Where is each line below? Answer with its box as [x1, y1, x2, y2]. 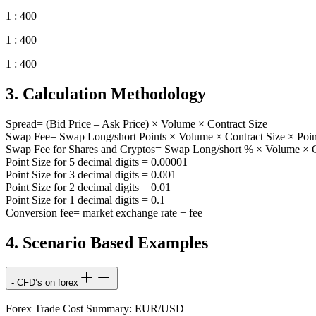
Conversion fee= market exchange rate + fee [6, 206, 202, 219]
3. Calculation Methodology [6, 85, 206, 103]
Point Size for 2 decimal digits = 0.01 [6, 181, 171, 193]
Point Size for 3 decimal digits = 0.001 [6, 168, 176, 181]
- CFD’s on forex [11, 276, 78, 288]
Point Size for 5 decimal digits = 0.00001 [6, 155, 188, 168]
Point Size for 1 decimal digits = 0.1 [6, 193, 165, 206]
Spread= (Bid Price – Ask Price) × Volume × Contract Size [6, 117, 267, 130]
